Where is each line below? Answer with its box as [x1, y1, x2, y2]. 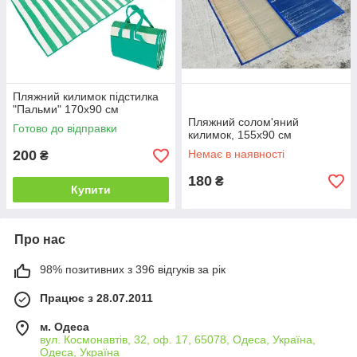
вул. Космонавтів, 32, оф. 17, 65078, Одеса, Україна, [40, 333, 316, 346]
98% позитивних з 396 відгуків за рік [40, 263, 226, 276]
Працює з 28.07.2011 [40, 292, 153, 304]
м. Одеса [40, 320, 89, 333]
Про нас [14, 233, 65, 246]
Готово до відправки [13, 122, 117, 135]
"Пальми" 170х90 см [13, 103, 119, 116]
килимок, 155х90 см [188, 128, 292, 141]
